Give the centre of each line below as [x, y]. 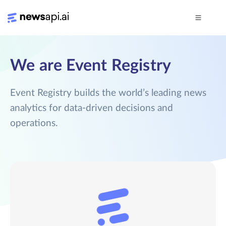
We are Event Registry [91, 66]
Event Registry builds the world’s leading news [108, 93]
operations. [34, 123]
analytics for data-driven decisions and [92, 108]
